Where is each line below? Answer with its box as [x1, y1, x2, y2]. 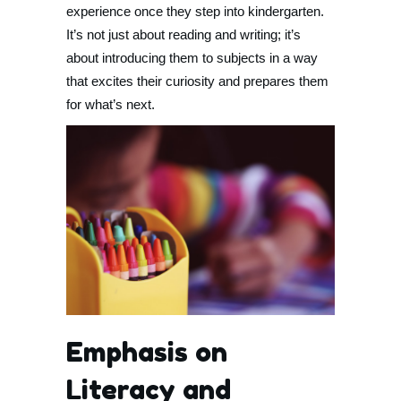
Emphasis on [66, 336, 227, 368]
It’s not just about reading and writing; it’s [66, 27, 301, 42]
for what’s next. [66, 97, 155, 112]
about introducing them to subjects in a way [66, 50, 318, 65]
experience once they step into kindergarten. [66, 4, 324, 19]
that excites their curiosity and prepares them [66, 73, 328, 89]
